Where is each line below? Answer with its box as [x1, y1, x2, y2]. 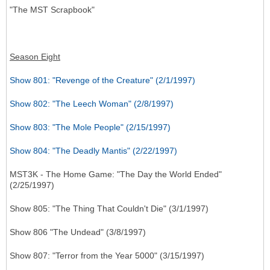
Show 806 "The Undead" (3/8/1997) [10, 227, 146, 237]
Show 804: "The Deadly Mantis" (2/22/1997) [10, 146, 177, 156]
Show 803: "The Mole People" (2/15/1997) [10, 122, 171, 133]
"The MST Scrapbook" [10, 5, 95, 15]
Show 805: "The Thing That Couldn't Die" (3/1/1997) [10, 204, 209, 214]
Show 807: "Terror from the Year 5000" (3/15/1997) [10, 251, 204, 261]
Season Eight [10, 52, 60, 62]
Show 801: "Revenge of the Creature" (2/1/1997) [10, 75, 195, 86]
